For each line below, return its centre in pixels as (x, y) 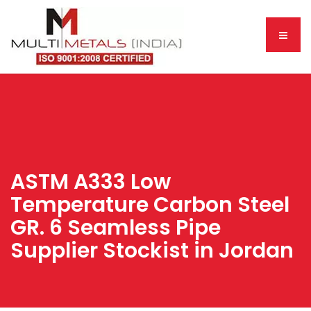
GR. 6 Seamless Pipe (116, 228)
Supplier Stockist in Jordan (152, 251)
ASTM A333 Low (91, 182)
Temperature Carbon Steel (150, 205)
